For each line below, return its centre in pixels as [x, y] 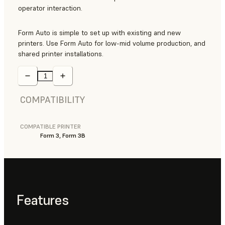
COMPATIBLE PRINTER [50, 127]
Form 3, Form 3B [63, 136]
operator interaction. [50, 8]
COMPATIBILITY [52, 100]
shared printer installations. [61, 54]
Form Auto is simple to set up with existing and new [99, 33]
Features [42, 200]
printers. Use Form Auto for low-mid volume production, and [112, 43]
